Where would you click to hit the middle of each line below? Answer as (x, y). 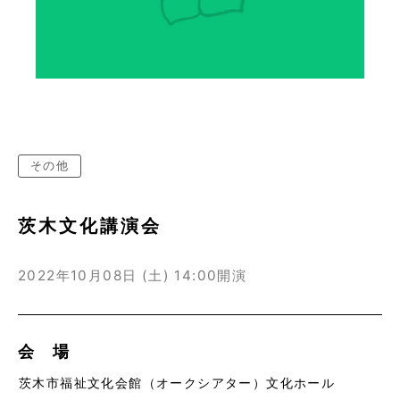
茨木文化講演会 (90, 225)
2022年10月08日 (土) (94, 275)
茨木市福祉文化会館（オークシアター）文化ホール (177, 382)
